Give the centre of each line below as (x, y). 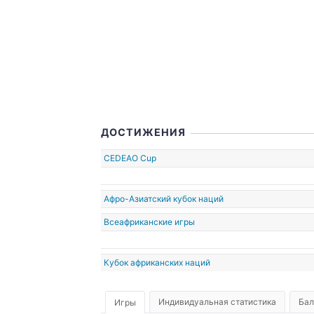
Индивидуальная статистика (217, 302)
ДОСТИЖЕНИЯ (143, 132)
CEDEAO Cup (130, 158)
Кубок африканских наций (157, 262)
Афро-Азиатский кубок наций (163, 199)
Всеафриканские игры (149, 222)
